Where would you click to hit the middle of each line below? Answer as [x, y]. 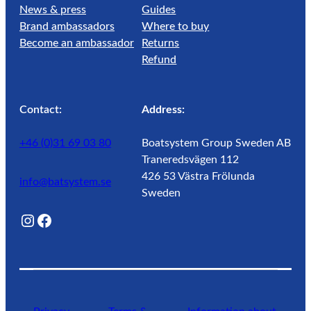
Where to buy [176, 26]
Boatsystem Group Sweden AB [217, 143]
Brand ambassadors [67, 26]
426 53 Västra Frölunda [199, 176]
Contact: [41, 110]
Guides [159, 10]
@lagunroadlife [73, 220]
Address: [163, 110]
